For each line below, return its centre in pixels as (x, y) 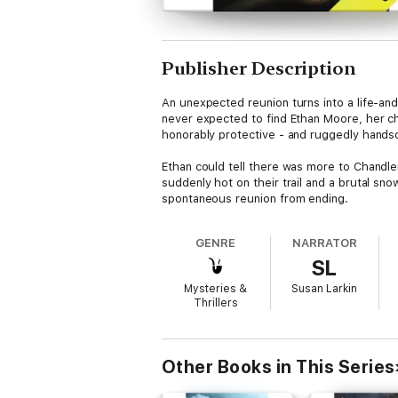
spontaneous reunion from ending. (255, 199)
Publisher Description (259, 68)
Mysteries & (216, 289)
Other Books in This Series (279, 367)
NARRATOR (325, 243)
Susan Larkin (325, 289)
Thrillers (215, 303)
